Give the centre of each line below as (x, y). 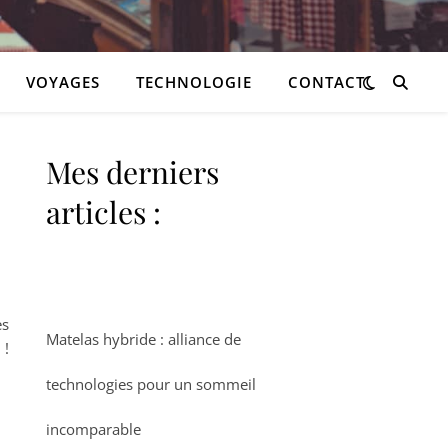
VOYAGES (62, 82)
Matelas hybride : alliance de (143, 339)
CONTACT (326, 82)
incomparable (93, 429)
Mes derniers (132, 172)
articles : (103, 212)
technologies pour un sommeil (151, 384)
